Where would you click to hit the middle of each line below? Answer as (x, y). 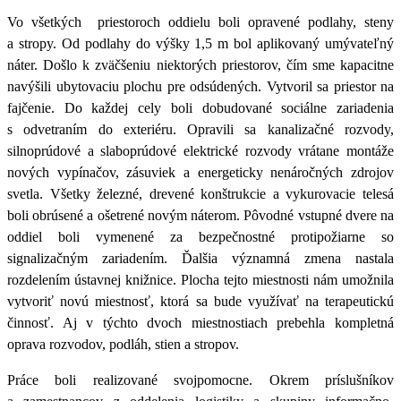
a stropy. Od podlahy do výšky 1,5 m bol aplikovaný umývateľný (200, 43)
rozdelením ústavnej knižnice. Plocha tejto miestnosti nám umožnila (200, 279)
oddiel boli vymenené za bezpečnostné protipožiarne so (200, 236)
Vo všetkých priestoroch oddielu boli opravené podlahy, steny (200, 21)
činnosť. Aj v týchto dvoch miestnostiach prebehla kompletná (200, 322)
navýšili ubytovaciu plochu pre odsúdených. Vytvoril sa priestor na (200, 86)
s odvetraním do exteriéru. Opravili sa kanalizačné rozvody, (200, 129)
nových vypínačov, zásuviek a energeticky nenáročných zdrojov (200, 172)
